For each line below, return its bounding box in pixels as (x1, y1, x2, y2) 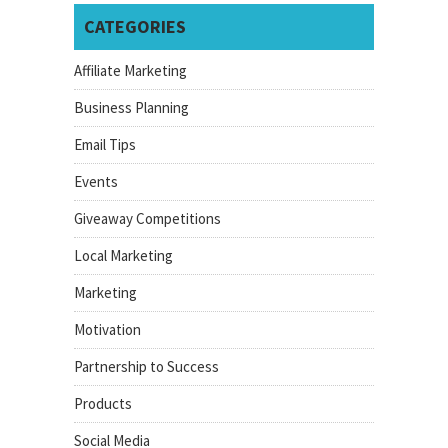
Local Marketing (74, 246, 173, 265)
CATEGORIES (84, 15, 186, 38)
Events (74, 172, 118, 191)
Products (74, 394, 132, 413)
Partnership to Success (74, 357, 219, 376)
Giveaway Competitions (74, 209, 221, 228)
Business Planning (74, 98, 189, 117)
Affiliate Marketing (74, 61, 187, 80)
